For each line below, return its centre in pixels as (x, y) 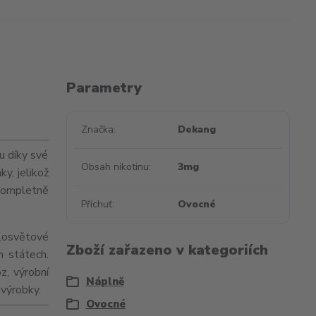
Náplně (105, 281)
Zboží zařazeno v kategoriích (167, 250)
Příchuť (96, 204)
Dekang (197, 129)
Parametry (104, 88)
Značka (97, 129)
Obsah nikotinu (115, 167)
